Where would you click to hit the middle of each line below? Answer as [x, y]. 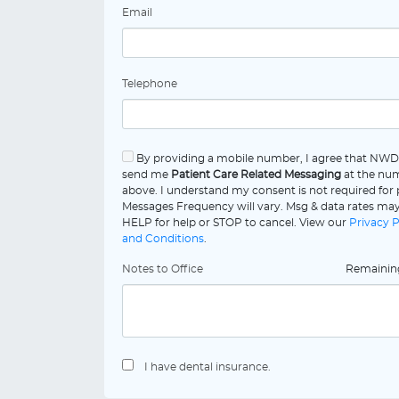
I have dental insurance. [208, 367]
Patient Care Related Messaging [256, 175]
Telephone [150, 84]
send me [147, 175]
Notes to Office [163, 269]
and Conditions [163, 239]
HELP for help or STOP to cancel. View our [236, 223]
